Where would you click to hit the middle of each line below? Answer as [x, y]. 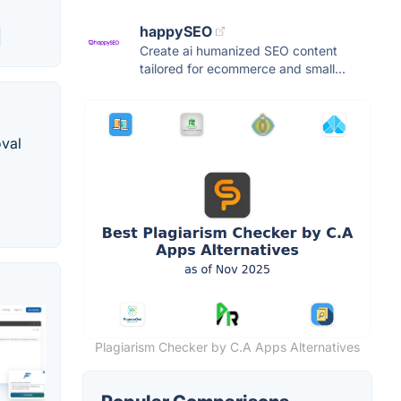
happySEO [176, 31]
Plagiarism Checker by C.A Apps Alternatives [227, 346]
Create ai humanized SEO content [239, 50]
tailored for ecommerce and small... [243, 68]
